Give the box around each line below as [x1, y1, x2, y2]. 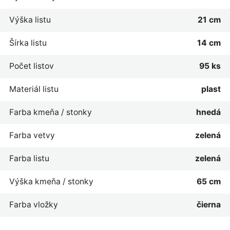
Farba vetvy [9, 130, 55, 140]
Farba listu [9, 153, 49, 163]
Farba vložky [9, 199, 58, 209]
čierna [197, 199, 221, 209]
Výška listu [9, 14, 51, 25]
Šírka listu [9, 37, 47, 48]
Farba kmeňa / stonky [9, 107, 92, 117]
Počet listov [9, 61, 54, 71]
